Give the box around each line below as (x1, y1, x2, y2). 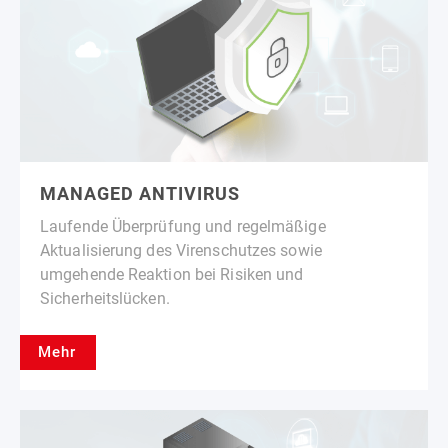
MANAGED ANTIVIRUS (40, 182, 240, 204)
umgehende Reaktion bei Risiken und (40, 264, 304, 284)
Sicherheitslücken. (40, 288, 170, 308)
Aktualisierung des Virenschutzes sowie (40, 240, 322, 260)
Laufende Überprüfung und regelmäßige (40, 216, 326, 236)
